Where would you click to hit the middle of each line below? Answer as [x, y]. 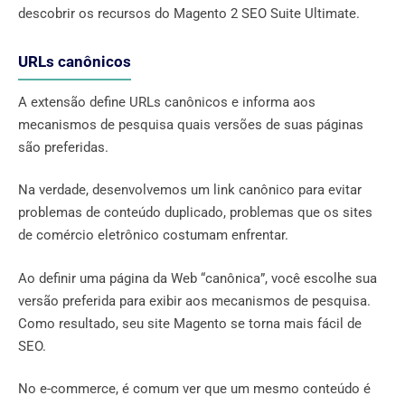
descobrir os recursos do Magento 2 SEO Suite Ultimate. [189, 13]
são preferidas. [63, 147]
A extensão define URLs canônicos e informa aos [167, 102]
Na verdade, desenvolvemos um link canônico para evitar [190, 190]
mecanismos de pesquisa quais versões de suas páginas [191, 124]
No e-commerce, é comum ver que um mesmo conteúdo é [194, 389]
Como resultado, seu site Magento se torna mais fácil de [190, 323]
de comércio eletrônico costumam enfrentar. [153, 235]
